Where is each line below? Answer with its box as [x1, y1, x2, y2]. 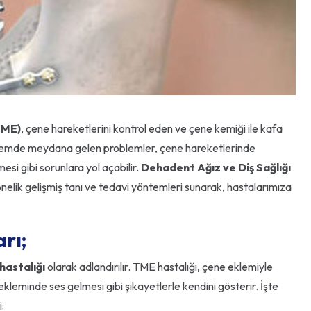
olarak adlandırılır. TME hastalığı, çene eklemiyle [45, 260, 273, 274]
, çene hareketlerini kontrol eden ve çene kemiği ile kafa [21, 121, 283, 136]
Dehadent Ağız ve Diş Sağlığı [141, 160, 291, 175]
